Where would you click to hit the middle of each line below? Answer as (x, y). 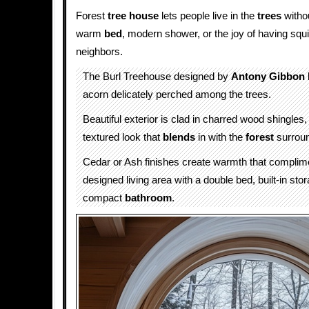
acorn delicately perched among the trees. (177, 94)
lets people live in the (208, 16)
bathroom (148, 198)
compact (104, 198)
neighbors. (99, 52)
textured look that (123, 137)
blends (179, 137)
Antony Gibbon (268, 77)
